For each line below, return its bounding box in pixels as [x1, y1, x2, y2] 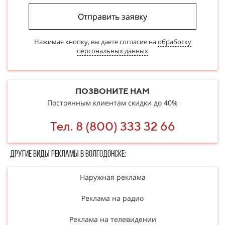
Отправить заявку [78, 11, 147, 22]
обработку [157, 37, 191, 46]
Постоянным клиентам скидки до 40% [47, 97, 178, 107]
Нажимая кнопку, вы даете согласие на [34, 37, 158, 46]
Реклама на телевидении [69, 214, 156, 224]
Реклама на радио [81, 193, 144, 203]
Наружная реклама [79, 172, 146, 182]
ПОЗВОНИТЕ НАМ [75, 86, 150, 96]
